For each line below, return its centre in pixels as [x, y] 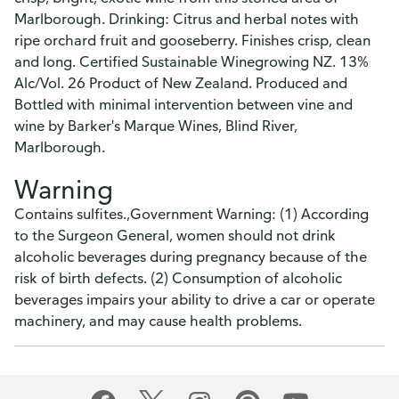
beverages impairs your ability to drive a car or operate [195, 299]
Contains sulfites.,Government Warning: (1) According [191, 214]
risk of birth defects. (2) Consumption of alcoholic [178, 278]
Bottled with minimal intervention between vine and [183, 104]
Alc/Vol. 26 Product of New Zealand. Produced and [181, 83]
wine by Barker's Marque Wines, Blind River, [156, 126]
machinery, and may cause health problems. [158, 321]
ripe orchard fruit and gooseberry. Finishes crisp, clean [192, 40]
